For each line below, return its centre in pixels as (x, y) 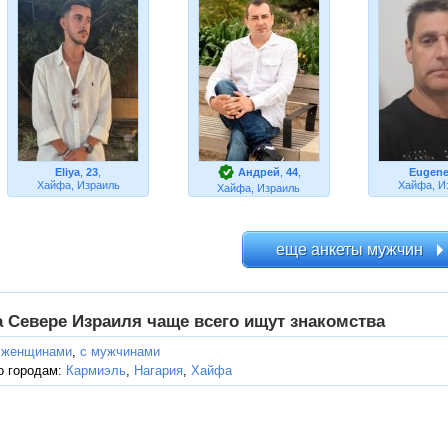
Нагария (158, 370)
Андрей (258, 172)
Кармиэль (96, 370)
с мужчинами (120, 351)
